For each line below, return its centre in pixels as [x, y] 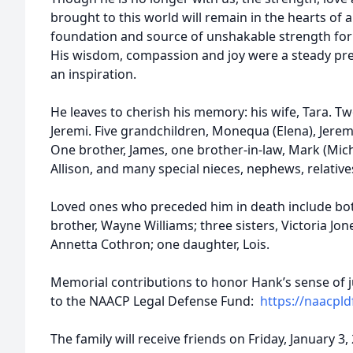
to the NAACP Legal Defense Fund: [155, 301]
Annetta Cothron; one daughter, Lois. [160, 244]
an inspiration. [93, 74]
